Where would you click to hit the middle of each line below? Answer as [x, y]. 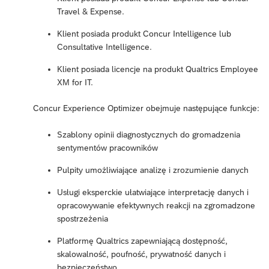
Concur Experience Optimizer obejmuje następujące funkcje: [146, 108]
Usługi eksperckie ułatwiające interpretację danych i [153, 192]
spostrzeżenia [83, 219]
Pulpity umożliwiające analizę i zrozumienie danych [153, 170]
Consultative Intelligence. [104, 47]
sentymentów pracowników [107, 148]
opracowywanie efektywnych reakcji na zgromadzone [156, 206]
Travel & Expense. [91, 12]
